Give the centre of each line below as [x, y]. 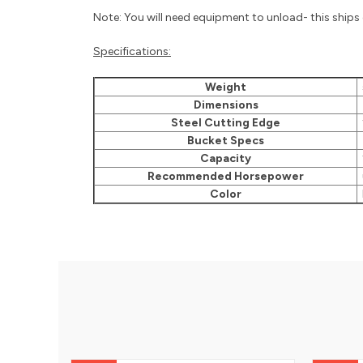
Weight [226, 87]
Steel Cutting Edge [226, 123]
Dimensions [226, 105]
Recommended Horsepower [226, 176]
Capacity [226, 158]
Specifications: [132, 51]
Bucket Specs [226, 141]
